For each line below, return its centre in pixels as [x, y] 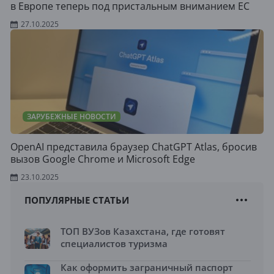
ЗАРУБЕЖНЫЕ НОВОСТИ [72, 117]
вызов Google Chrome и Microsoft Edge [103, 159]
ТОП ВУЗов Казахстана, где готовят [143, 231]
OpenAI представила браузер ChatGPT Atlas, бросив [134, 147]
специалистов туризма [114, 243]
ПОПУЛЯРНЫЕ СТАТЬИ [77, 200]
